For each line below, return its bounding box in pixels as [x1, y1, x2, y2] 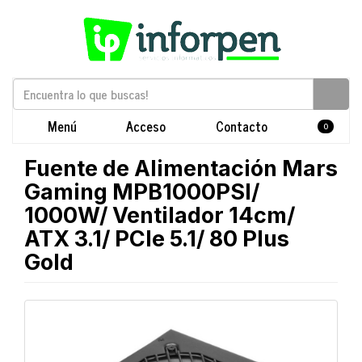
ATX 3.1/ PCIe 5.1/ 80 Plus [24, 225, 289, 252]
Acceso [123, 116, 166, 137]
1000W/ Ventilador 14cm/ [24, 202, 295, 229]
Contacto [213, 116, 267, 137]
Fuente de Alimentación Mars [24, 155, 338, 182]
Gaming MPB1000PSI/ [24, 179, 259, 205]
